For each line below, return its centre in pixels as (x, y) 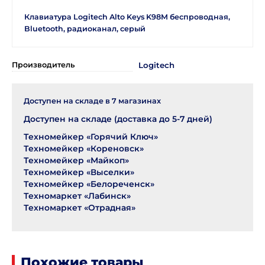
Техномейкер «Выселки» (79, 172)
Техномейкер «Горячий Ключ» (91, 137)
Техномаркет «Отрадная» (80, 208)
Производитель (43, 65)
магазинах (139, 101)
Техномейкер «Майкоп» (76, 160)
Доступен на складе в (68, 101)
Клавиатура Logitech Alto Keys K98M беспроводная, (127, 17)
